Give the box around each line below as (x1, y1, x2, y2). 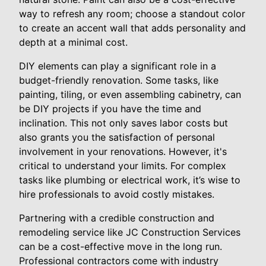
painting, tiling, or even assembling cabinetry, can (19, 88, 241, 100)
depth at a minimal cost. (19, 36, 128, 48)
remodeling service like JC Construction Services (19, 226, 240, 238)
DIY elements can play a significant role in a (19, 60, 216, 72)
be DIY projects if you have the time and (19, 103, 201, 115)
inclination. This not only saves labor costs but (19, 117, 228, 129)
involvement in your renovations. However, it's (19, 145, 227, 157)
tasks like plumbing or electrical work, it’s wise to (19, 174, 240, 186)
